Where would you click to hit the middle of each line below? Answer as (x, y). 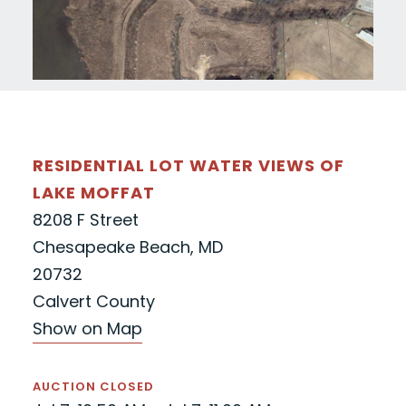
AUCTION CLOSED (93, 387)
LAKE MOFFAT (93, 193)
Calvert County (93, 302)
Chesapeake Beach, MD (127, 247)
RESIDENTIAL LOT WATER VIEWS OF (188, 166)
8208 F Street (85, 220)
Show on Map (87, 329)
